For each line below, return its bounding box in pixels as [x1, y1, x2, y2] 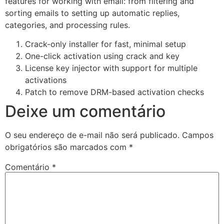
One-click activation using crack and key [25, 50, 179, 61]
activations [25, 74, 66, 85]
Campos [182, 129, 213, 140]
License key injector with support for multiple [25, 62, 197, 73]
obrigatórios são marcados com [5, 141, 129, 152]
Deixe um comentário [5, 101, 165, 121]
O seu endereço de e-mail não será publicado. [5, 129, 179, 140]
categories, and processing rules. [5, 19, 130, 30]
